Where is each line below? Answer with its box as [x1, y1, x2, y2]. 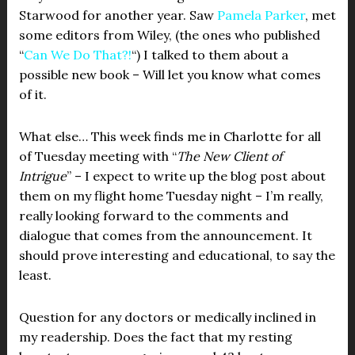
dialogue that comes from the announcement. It [18, 227, 312, 243]
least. [18, 267, 52, 283]
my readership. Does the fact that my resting [18, 329, 292, 345]
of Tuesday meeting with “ [18, 148, 177, 164]
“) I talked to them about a [131, 47, 288, 63]
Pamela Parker [216, 7, 305, 23]
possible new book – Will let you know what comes [18, 67, 321, 82]
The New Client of [176, 148, 282, 164]
